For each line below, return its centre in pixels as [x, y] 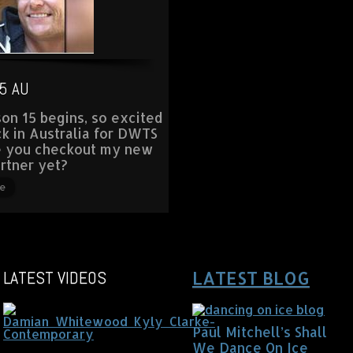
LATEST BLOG [251, 277]
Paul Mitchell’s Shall [260, 332]
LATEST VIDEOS [55, 277]
